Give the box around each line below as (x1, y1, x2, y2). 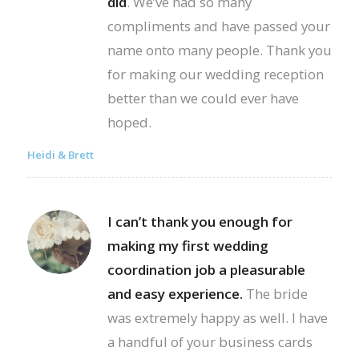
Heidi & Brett (26, 147, 94, 162)
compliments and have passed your (107, 16, 330, 35)
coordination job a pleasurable (107, 260, 305, 279)
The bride (242, 284, 308, 303)
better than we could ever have (107, 88, 299, 107)
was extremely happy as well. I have (107, 308, 328, 327)
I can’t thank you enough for (107, 212, 292, 231)
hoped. (107, 112, 151, 131)
